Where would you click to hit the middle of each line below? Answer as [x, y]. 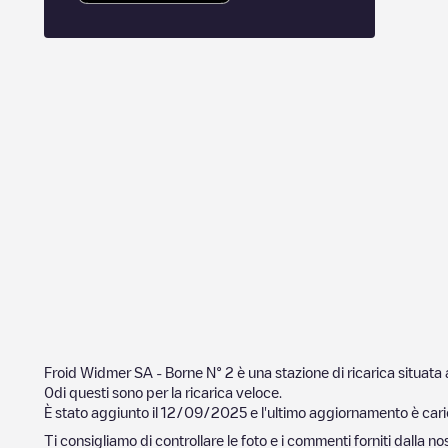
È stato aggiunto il [102, 412]
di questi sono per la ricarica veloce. [168, 392]
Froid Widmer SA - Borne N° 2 [139, 372]
